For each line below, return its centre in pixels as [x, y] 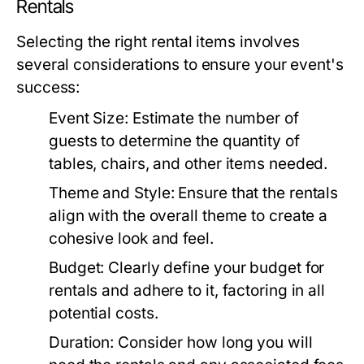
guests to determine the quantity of [174, 141]
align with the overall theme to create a [188, 216]
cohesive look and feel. [131, 239]
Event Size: [89, 119]
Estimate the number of [213, 119]
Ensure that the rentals [256, 193]
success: [48, 88]
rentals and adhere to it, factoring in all [187, 291]
